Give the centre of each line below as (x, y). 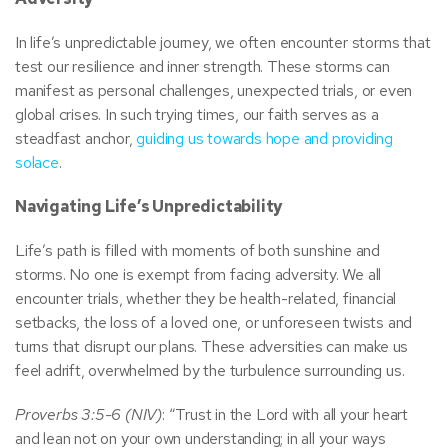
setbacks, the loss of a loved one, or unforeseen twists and (214, 322)
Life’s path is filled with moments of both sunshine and (197, 250)
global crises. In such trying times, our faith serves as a (197, 114)
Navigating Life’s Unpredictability (149, 206)
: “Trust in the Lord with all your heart (285, 414)
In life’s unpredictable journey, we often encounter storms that (223, 42)
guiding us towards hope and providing (265, 138)
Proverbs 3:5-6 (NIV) (88, 414)
